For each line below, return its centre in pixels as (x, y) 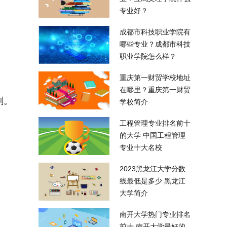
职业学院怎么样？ (148, 56)
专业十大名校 (141, 147)
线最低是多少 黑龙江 (153, 181)
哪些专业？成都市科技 (155, 44)
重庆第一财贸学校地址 (155, 78)
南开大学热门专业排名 (155, 214)
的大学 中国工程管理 (153, 135)
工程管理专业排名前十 (155, 123)
